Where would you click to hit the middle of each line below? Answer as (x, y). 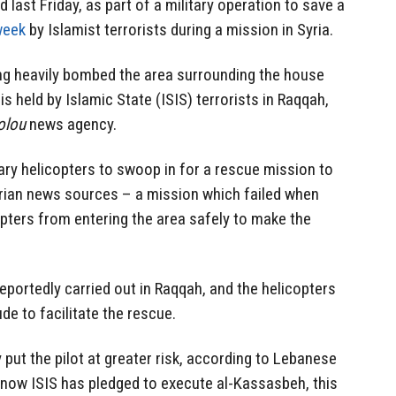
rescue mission (265, 169)
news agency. (71, 125)
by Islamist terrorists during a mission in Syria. (179, 30)
